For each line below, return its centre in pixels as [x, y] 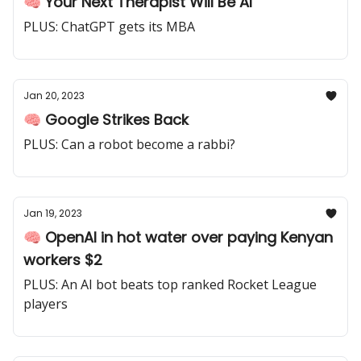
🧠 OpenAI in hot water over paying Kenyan [178, 237]
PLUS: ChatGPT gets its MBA [109, 27]
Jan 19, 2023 [53, 213]
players [46, 304]
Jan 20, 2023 [54, 95]
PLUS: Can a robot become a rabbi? [129, 144]
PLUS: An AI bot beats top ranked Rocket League [170, 284]
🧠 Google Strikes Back [106, 120]
